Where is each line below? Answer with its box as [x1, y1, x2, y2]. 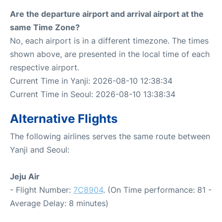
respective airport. [10, 62, 79, 72]
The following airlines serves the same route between [10, 131, 210, 141]
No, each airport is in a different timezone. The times [10, 35, 209, 46]
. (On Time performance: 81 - [103, 184, 212, 195]
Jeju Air [10, 171, 40, 181]
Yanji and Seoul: [10, 144, 69, 155]
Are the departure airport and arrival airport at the [10, 8, 204, 19]
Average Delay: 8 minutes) [10, 198, 109, 208]
